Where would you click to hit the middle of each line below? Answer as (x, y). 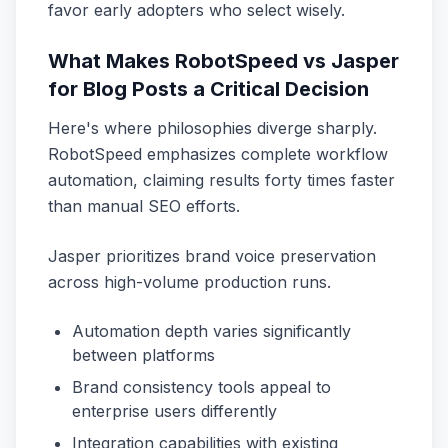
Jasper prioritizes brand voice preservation (212, 256)
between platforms (143, 355)
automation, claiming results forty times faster (221, 180)
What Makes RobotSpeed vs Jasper (223, 61)
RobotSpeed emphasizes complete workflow (218, 154)
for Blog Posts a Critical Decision (208, 89)
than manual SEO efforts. (144, 206)
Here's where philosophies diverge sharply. (212, 128)
